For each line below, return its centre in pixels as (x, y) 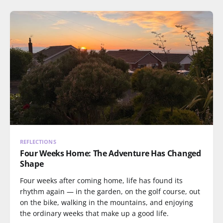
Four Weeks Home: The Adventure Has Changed (111, 153)
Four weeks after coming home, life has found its (101, 180)
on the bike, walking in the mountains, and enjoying (107, 202)
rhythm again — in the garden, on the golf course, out (110, 191)
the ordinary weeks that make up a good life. (94, 213)
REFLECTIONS (38, 142)
